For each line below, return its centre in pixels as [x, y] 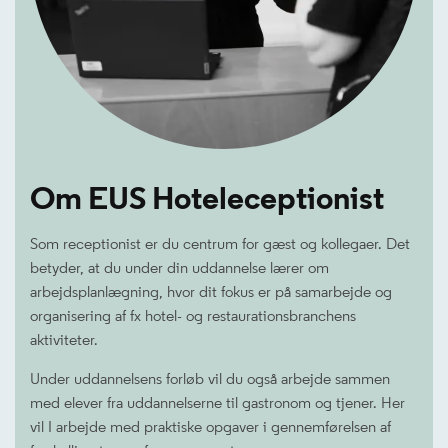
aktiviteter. [66, 339]
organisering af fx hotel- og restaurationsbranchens [193, 315]
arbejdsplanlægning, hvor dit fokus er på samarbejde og [211, 291]
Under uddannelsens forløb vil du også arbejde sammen [210, 378]
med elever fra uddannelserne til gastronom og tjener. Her [217, 402]
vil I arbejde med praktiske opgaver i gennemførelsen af [210, 426]
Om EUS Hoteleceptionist [207, 198]
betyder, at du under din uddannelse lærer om [179, 267]
